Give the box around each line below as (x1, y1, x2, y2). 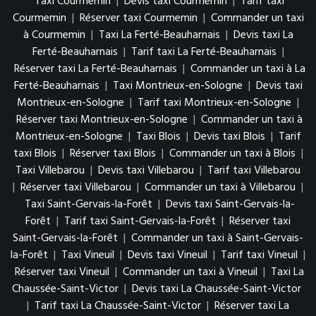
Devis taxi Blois (193, 128, 265, 147)
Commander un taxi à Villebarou (145, 178, 296, 197)
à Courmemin (23, 26, 85, 45)
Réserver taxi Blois (69, 145, 156, 164)
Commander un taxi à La (190, 60, 305, 79)
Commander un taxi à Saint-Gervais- (131, 229, 303, 248)
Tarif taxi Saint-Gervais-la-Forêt (64, 212, 216, 231)
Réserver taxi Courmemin (79, 9, 197, 28)
